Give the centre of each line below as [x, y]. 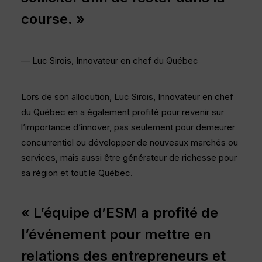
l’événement [63, 235]
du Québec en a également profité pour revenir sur [123, 112]
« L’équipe [55, 213]
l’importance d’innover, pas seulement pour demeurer [128, 127]
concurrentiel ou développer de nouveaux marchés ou [130, 142]
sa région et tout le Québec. [77, 173]
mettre [168, 235]
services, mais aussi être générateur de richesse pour [129, 158]
